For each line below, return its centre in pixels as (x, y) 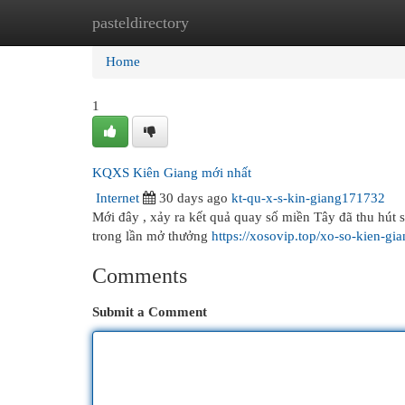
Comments (140, 276)
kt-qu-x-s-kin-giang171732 (308, 198)
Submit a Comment (150, 312)
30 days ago (193, 198)
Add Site (331, 23)
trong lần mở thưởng (152, 236)
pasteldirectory (141, 23)
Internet (118, 198)
